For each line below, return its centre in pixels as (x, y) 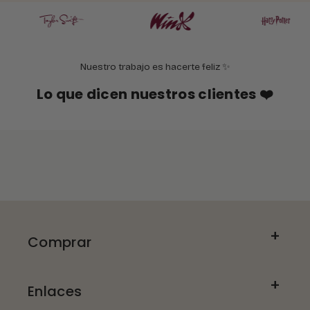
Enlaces (55, 291)
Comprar (60, 242)
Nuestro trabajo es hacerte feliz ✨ (155, 67)
